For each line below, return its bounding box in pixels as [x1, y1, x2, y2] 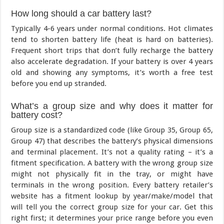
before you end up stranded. [11, 79, 107, 88]
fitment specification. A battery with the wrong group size [11, 158, 213, 168]
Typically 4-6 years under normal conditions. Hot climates [11, 24, 213, 33]
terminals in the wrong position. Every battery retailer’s [11, 180, 213, 190]
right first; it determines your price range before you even [11, 213, 213, 223]
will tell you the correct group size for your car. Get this [11, 202, 213, 212]
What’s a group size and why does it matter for [11, 101, 213, 111]
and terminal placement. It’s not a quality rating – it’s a [11, 147, 213, 157]
